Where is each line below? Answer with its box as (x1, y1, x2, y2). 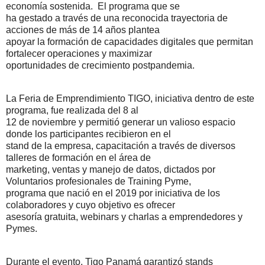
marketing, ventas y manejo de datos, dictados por (6, 164, 215, 175)
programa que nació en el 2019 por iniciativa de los (6, 188, 220, 199)
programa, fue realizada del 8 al (6, 105, 138, 116)
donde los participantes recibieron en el (6, 129, 171, 140)
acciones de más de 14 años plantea (6, 25, 160, 35)
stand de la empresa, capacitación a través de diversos (6, 141, 235, 151)
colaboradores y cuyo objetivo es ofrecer (6, 200, 175, 211)
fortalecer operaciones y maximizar (6, 49, 152, 59)
